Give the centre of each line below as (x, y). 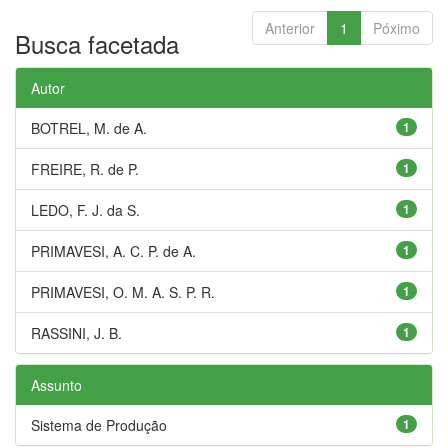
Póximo (396, 27)
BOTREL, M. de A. (89, 127)
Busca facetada (97, 43)
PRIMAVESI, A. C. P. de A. (113, 250)
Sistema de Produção (99, 424)
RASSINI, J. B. (76, 332)
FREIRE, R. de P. (85, 168)
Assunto (56, 384)
